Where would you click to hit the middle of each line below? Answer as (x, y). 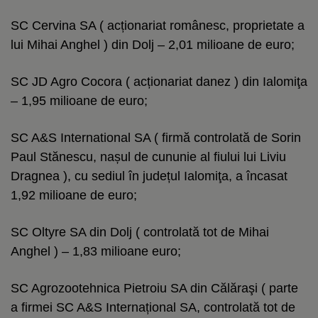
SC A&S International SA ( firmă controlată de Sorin (156, 137)
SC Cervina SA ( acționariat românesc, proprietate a (158, 25)
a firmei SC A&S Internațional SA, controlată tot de (153, 307)
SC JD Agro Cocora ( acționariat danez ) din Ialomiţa (159, 81)
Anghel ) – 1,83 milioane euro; (96, 251)
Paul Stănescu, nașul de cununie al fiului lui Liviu (148, 157)
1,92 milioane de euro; (74, 195)
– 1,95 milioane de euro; (79, 100)
